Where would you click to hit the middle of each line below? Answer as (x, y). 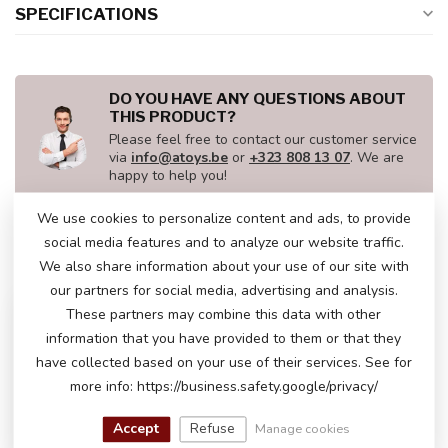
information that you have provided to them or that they (224, 339)
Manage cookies (303, 428)
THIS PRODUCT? (172, 117)
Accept (136, 428)
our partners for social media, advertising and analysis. (223, 291)
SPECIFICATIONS (86, 14)
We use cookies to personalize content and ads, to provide (223, 219)
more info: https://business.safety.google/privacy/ (223, 387)
